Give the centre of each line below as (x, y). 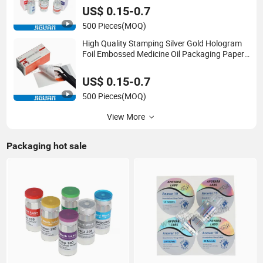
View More (126, 117)
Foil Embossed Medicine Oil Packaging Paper (163, 54)
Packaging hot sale (47, 146)
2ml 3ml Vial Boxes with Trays (136, 65)
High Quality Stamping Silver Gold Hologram (162, 44)
